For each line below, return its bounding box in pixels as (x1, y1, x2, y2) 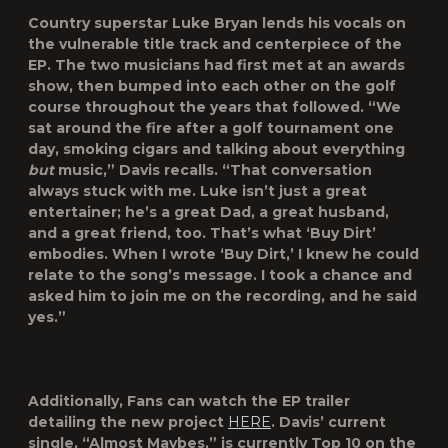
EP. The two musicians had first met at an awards (28, 56, 405, 74)
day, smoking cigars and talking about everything (28, 140, 405, 158)
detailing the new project (28, 413, 228, 431)
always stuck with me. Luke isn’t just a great (28, 182, 367, 200)
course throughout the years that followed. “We (28, 98, 401, 116)
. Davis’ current (271, 413, 386, 431)
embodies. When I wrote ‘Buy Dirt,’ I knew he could (28, 245, 419, 263)
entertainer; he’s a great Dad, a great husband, (28, 203, 389, 221)
